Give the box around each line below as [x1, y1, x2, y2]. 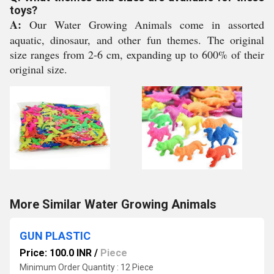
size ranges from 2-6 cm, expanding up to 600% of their [10, 47, 264, 62]
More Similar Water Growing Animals [10, 197, 217, 212]
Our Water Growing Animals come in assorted [21, 17, 264, 32]
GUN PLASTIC [20, 229, 91, 242]
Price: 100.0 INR [20, 247, 92, 259]
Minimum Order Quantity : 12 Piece [20, 262, 154, 272]
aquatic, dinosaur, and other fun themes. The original [10, 32, 264, 47]
